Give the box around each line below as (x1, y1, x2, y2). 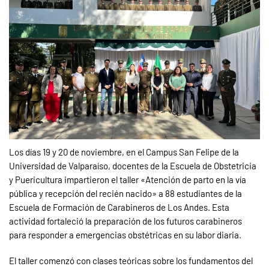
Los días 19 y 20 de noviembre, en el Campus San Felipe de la (9, 147, 239, 158)
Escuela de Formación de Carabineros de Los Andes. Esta (9, 202, 229, 213)
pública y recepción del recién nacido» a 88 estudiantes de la (9, 188, 242, 199)
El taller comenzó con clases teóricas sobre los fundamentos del (9, 255, 253, 267)
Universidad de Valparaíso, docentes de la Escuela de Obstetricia (9, 160, 256, 172)
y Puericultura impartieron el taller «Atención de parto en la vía (9, 174, 246, 186)
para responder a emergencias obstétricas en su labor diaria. (9, 229, 241, 241)
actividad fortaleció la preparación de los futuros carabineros (9, 216, 242, 227)
